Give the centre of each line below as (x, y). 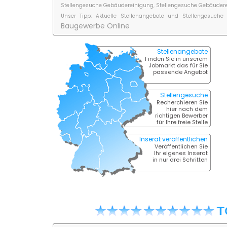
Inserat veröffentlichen (173, 139)
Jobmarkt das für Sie (178, 65)
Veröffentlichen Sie (181, 146)
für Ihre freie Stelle (182, 122)
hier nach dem (187, 109)
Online (118, 26)
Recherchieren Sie (182, 102)
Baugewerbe (84, 26)
